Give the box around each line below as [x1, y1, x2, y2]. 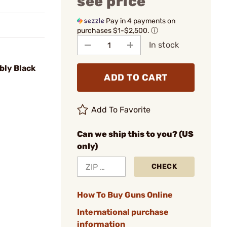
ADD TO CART [104, 72, 168, 83]
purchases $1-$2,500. [77, 26, 151, 35]
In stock [149, 40, 179, 50]
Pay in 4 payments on [104, 17, 176, 25]
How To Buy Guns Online [77, 190, 173, 200]
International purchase [77, 207, 169, 217]
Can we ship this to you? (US [77, 129, 194, 139]
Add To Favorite [91, 105, 151, 115]
